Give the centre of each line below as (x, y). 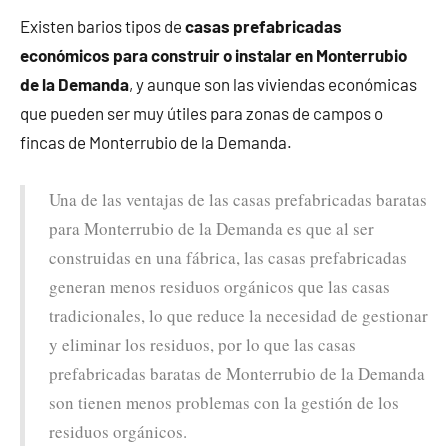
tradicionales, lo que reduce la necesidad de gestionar (238, 315)
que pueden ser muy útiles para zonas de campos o (201, 112)
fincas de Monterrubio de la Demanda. (156, 141)
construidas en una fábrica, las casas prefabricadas (228, 257)
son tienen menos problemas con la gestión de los (224, 402)
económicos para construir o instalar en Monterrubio (213, 54)
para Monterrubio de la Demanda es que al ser (211, 228)
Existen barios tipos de (102, 25)
